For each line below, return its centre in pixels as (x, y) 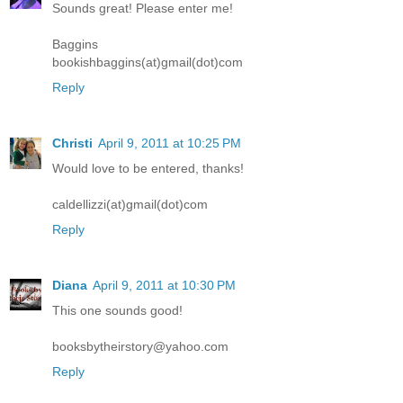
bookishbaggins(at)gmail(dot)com (148, 62)
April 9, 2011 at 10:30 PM (164, 285)
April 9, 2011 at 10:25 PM (170, 143)
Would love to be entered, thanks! (148, 168)
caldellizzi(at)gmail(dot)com (130, 204)
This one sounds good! (117, 310)
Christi (72, 143)
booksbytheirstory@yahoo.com (140, 346)
